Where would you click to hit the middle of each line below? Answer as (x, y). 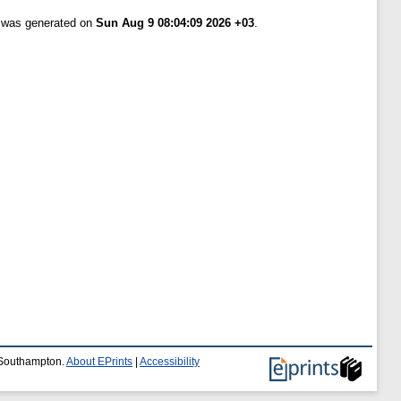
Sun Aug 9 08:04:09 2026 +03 (175, 23)
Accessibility (170, 362)
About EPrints (99, 362)
